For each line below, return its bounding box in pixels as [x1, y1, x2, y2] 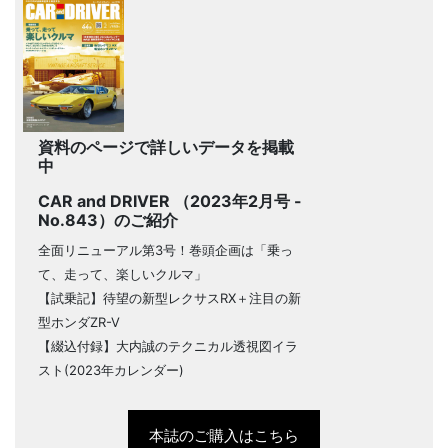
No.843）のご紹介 [38, 209, 179, 230]
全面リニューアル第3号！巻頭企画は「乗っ [38, 241, 294, 258]
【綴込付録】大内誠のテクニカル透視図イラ [38, 337, 299, 354]
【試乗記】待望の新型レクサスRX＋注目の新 [38, 289, 302, 306]
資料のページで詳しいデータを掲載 [38, 136, 295, 157]
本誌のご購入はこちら [148, 425, 299, 445]
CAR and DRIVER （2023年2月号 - [38, 190, 303, 211]
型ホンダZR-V [38, 313, 121, 330]
